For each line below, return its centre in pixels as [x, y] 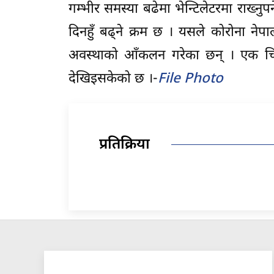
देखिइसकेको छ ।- [113, 79]
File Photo [191, 79]
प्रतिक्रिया [124, 145]
